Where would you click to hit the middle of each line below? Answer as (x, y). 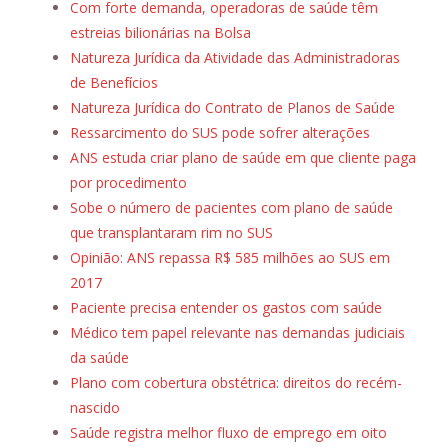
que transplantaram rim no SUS (171, 233)
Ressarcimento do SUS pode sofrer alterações (220, 133)
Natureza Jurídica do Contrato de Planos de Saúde (232, 108)
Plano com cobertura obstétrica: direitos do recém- (236, 383)
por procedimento (128, 183)
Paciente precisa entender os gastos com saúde (226, 308)
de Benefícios (114, 83)
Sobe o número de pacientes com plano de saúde (231, 208)
